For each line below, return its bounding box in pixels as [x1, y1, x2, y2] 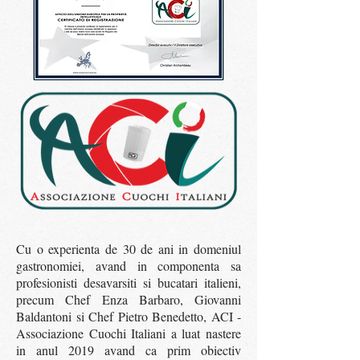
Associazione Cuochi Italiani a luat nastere [16, 325, 241, 342]
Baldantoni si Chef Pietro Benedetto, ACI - [16, 308, 241, 325]
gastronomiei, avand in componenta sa [16, 257, 241, 274]
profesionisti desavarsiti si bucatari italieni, [16, 274, 241, 291]
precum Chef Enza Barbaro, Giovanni [16, 291, 241, 308]
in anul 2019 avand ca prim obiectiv [16, 342, 241, 358]
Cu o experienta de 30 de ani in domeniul [16, 240, 241, 257]
